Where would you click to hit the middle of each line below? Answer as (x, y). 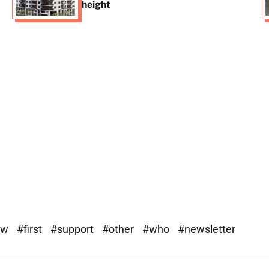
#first (31, 229)
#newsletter (207, 229)
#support (73, 229)
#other (119, 229)
